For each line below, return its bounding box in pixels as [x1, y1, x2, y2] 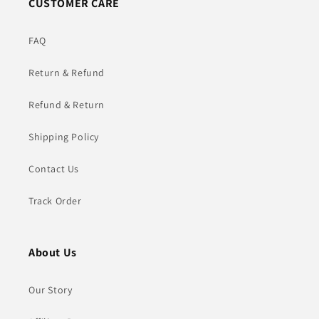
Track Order [28, 194, 82, 208]
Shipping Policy [28, 130, 99, 144]
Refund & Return [28, 98, 105, 112]
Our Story [28, 283, 73, 297]
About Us [28, 245, 77, 261]
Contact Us [28, 162, 79, 176]
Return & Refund [28, 66, 105, 80]
